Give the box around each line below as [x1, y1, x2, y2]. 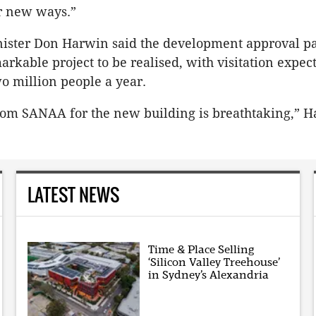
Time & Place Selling [148, 242, 255, 256]
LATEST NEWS [27, 181, 119, 207]
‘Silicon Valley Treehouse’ [148, 255, 281, 269]
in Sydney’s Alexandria [148, 267, 269, 281]
